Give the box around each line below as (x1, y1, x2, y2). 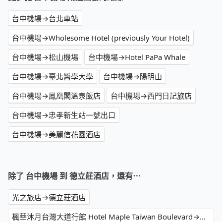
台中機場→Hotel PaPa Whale (88, 52, 185, 62)
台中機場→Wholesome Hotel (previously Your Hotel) (12, 33, 190, 43)
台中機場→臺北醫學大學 (12, 71, 93, 82)
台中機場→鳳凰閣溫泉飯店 (12, 91, 101, 101)
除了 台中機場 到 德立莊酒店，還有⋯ (8, 170, 141, 182)
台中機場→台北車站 (12, 13, 78, 24)
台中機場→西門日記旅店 (111, 91, 192, 101)
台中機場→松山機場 (12, 52, 78, 62)
